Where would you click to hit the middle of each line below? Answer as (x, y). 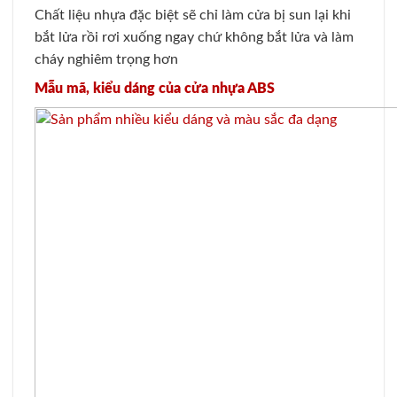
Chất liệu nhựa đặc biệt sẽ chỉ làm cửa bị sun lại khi (193, 15)
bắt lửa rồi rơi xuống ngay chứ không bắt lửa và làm (194, 37)
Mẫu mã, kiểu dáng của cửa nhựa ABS (155, 88)
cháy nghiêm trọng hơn (106, 59)
